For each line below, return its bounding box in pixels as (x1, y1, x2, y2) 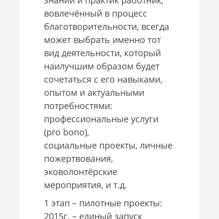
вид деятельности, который (44, 46, 161, 59)
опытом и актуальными (44, 86, 144, 98)
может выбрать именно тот (44, 33, 161, 45)
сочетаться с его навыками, (44, 73, 162, 85)
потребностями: (44, 99, 112, 111)
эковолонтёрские (44, 165, 117, 177)
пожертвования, (44, 152, 113, 164)
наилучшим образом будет (44, 60, 159, 72)
